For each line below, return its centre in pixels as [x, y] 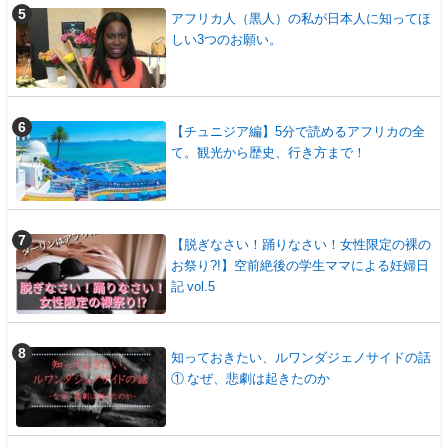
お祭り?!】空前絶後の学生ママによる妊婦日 [300, 266]
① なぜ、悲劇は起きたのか [250, 379]
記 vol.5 [193, 287]
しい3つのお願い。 [226, 40]
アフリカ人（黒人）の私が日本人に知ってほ [301, 19]
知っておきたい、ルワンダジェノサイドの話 [301, 358]
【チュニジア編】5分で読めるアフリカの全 [298, 132]
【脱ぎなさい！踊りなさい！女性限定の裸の [301, 245]
